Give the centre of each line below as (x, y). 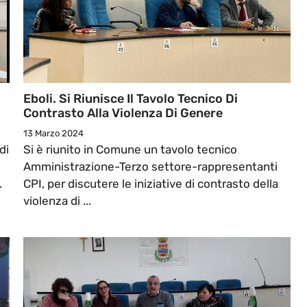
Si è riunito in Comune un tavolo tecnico (130, 150)
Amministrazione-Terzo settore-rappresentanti (150, 167)
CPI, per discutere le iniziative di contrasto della (151, 184)
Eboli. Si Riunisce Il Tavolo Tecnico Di (131, 99)
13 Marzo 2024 (53, 134)
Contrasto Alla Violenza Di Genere (123, 113)
